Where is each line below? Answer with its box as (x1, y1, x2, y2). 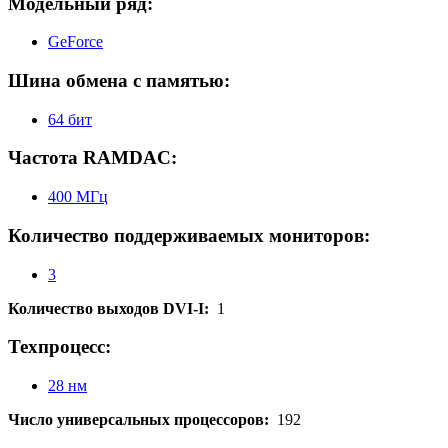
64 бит (48, 110, 92, 128)
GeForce (48, 33, 103, 51)
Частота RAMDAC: (8, 147, 177, 169)
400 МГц (48, 188, 108, 206)
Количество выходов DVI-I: (8, 299, 217, 317)
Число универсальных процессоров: (8, 411, 277, 428)
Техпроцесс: (8, 336, 111, 358)
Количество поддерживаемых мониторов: (8, 224, 370, 246)
